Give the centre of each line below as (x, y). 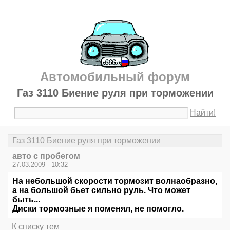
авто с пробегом (46, 156)
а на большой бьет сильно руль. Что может (101, 190)
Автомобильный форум (115, 77)
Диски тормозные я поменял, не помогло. (98, 209)
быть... (26, 200)
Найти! (203, 113)
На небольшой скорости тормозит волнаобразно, (115, 181)
